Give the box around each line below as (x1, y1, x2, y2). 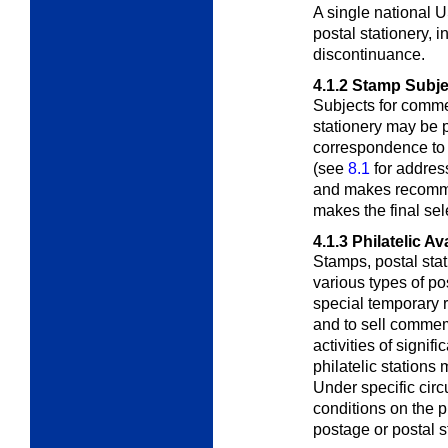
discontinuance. (313, 45, 425, 63)
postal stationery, (313, 24, 436, 42)
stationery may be (313, 117, 442, 135)
